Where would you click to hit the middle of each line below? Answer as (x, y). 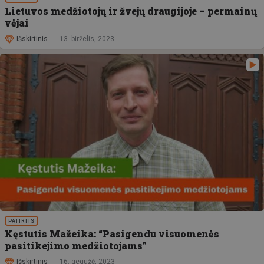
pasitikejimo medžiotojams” (76, 245)
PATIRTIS (22, 221)
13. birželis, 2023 (87, 39)
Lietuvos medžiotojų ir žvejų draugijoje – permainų (131, 11)
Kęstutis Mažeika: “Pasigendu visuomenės (112, 233)
